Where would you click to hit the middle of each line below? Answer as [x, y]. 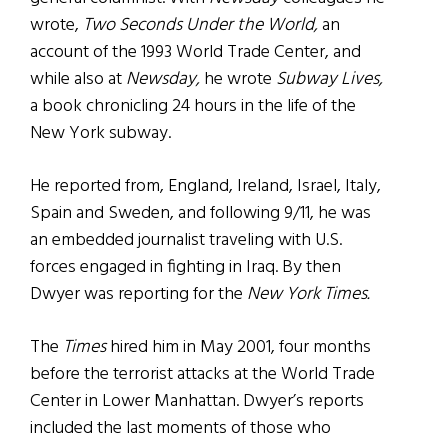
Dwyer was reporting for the [136, 295]
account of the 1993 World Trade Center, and [195, 53]
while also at [76, 80]
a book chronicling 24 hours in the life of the [193, 107]
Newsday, [161, 80]
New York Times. [306, 295]
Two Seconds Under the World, [200, 26]
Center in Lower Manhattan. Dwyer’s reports [197, 402]
